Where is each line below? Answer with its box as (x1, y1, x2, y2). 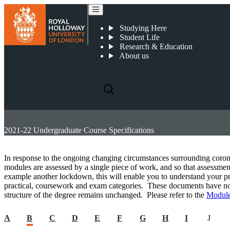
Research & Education (117, 42, 193, 51)
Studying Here (117, 24, 167, 32)
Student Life (117, 33, 160, 42)
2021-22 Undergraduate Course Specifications (4, 126, 154, 135)
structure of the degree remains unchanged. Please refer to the (4, 190, 206, 199)
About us (117, 51, 149, 60)
